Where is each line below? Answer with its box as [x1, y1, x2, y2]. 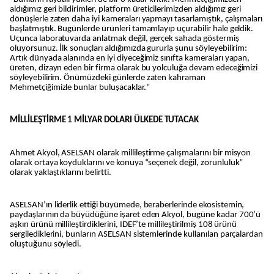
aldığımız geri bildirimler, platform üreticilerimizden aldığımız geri [10, 5, 242, 15]
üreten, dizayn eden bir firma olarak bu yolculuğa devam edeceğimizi [10, 64, 258, 73]
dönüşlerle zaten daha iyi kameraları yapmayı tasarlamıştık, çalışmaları [10, 15, 263, 24]
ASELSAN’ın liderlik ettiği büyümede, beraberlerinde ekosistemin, [10, 200, 245, 210]
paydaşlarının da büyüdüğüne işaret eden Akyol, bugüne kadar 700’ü [10, 210, 261, 220]
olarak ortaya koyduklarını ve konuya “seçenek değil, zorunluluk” [10, 158, 243, 168]
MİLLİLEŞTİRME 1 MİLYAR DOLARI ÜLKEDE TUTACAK [10, 116, 199, 125]
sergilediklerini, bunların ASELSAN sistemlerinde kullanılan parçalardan [10, 229, 264, 239]
